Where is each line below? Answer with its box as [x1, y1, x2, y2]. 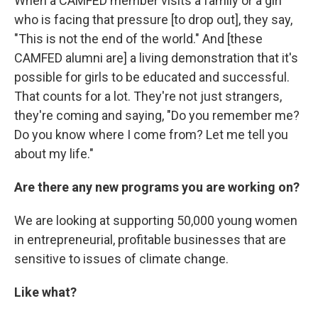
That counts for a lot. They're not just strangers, [14, 88, 282, 104]
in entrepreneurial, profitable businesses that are [14, 231, 286, 247]
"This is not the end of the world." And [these [14, 31, 263, 46]
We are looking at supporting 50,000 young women [14, 212, 297, 228]
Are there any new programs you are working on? [14, 179, 300, 194]
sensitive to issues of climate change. [14, 251, 229, 266]
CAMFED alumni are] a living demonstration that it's [14, 50, 298, 65]
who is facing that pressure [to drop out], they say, [14, 11, 292, 27]
